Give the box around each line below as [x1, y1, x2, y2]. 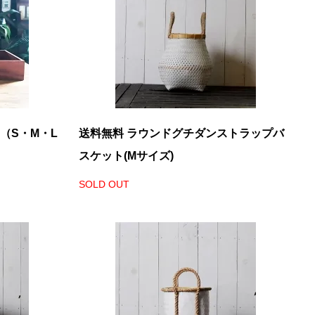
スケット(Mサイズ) [79, 150, 174, 162]
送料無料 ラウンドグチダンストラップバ [79, 127, 284, 139]
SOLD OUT [79, 179, 129, 190]
